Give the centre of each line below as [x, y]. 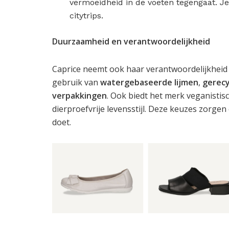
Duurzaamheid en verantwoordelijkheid [131, 42]
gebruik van [76, 83]
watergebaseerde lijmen [149, 83]
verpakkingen [79, 96]
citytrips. [87, 16]
